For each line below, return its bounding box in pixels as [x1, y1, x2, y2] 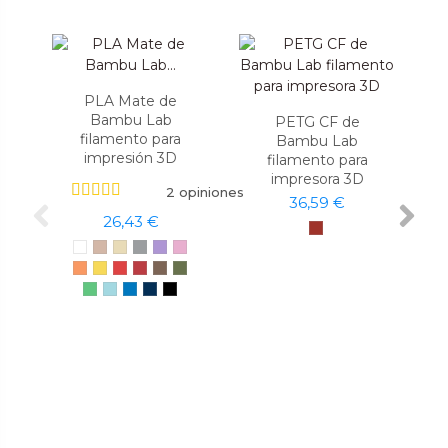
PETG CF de [274, 112, 360, 131]
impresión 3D [84, 148, 178, 167]
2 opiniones [165, 184, 244, 201]
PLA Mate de [84, 91, 178, 110]
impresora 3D [270, 169, 364, 188]
